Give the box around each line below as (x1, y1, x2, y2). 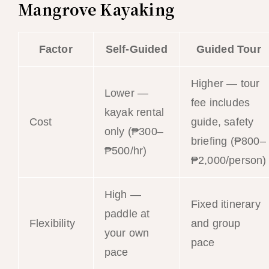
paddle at (104, 207, 150, 220)
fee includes (190, 96, 250, 109)
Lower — (104, 86, 149, 99)
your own (104, 226, 150, 239)
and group (190, 217, 241, 229)
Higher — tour (190, 77, 260, 89)
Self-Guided (105, 43, 168, 55)
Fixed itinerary (190, 198, 261, 210)
